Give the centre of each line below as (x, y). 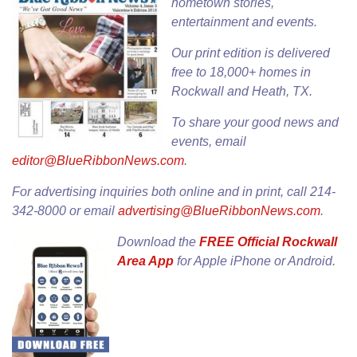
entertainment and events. (244, 22)
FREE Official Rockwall (268, 242)
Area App (145, 261)
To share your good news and (255, 123)
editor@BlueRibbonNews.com (98, 161)
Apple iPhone (232, 261)
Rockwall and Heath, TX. (242, 92)
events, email (209, 142)
